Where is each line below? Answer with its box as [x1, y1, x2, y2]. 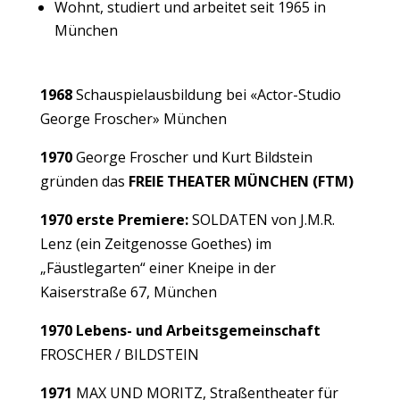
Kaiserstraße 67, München [39, 281, 217, 302]
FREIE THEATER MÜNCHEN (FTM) [124, 171, 354, 191]
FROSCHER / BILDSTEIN [39, 344, 199, 364]
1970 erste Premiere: [39, 209, 188, 229]
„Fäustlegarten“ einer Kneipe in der [39, 257, 276, 278]
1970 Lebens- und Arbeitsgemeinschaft [39, 320, 321, 340]
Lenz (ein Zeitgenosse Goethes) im [39, 233, 271, 254]
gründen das [39, 171, 125, 191]
